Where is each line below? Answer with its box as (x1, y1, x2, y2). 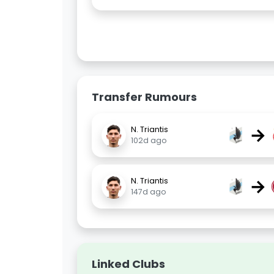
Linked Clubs (92, 256, 165, 272)
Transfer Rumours (92, 89, 197, 105)
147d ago (131, 187, 166, 197)
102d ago (131, 135, 167, 146)
